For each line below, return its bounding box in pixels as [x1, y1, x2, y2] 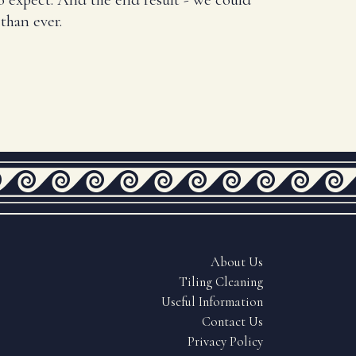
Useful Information [161, 294, 263, 311]
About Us [211, 254, 263, 271]
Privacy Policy [188, 334, 263, 350]
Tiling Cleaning [179, 274, 263, 291]
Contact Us [202, 314, 263, 331]
